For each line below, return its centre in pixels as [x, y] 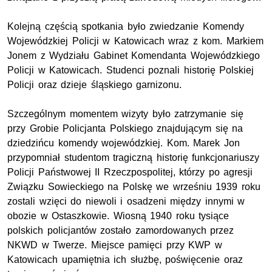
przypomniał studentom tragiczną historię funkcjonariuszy [134, 157]
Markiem [243, 41]
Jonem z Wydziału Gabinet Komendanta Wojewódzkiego [134, 55]
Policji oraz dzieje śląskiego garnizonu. [95, 84]
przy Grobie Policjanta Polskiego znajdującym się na [125, 128]
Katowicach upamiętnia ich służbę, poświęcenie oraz [125, 259]
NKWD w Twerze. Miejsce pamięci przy [98, 245]
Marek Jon [214, 143]
